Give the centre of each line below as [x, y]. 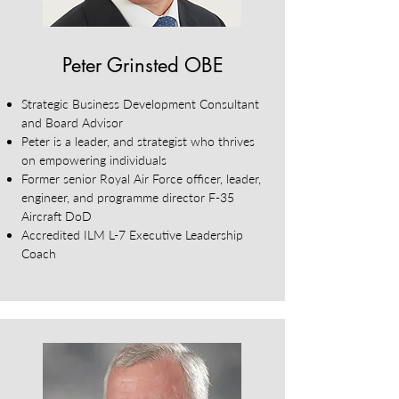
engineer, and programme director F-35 [128, 197]
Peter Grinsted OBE [142, 65]
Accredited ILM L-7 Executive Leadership [132, 235]
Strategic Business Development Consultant [140, 104]
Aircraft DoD [57, 216]
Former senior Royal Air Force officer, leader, [141, 179]
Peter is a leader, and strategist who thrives [138, 141]
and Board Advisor [72, 122]
